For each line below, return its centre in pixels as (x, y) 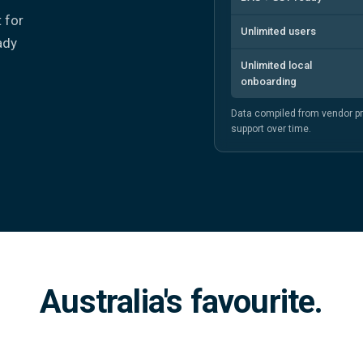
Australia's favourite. (181, 302)
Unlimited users (278, 31)
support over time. (271, 128)
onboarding (269, 81)
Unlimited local (276, 65)
